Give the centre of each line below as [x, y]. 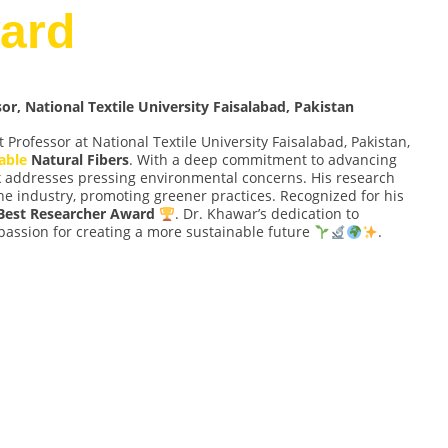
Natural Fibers [78, 160]
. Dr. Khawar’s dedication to [266, 214]
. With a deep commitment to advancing [263, 160]
